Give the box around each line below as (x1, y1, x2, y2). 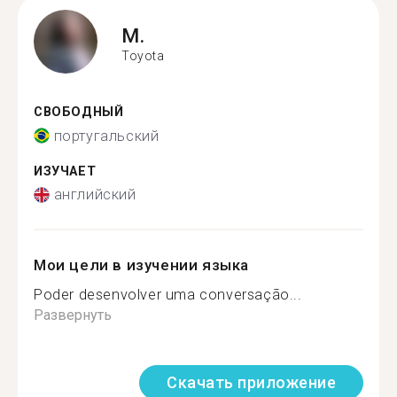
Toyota (121, 48, 165, 63)
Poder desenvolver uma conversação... (34, 286, 302, 303)
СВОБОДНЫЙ (34, 105, 124, 120)
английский (53, 186, 136, 203)
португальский (53, 127, 160, 144)
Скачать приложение (167, 373, 336, 392)
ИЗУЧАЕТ (34, 163, 97, 179)
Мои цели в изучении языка (34, 256, 249, 274)
